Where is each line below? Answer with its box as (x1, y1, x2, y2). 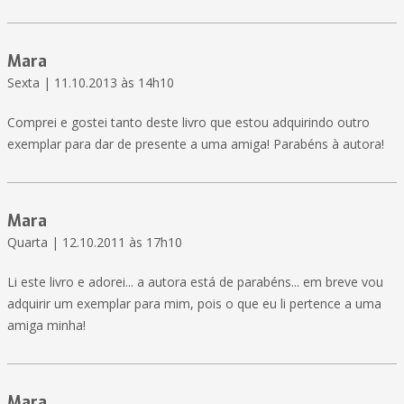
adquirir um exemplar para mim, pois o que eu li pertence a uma (7, 295, 381, 313)
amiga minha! (7, 317, 86, 335)
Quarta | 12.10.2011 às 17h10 (7, 234, 182, 252)
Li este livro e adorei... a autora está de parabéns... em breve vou (7, 273, 383, 291)
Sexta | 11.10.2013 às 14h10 (7, 74, 174, 92)
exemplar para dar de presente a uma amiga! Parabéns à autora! (7, 135, 384, 153)
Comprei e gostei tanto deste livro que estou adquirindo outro (7, 114, 370, 132)
